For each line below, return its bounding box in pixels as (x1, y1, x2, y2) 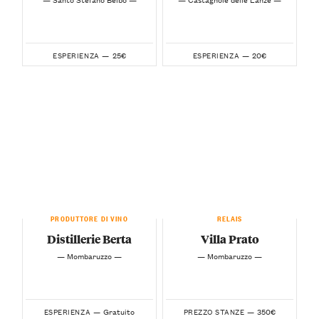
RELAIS (216, 211, 243, 224)
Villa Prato (200, 231, 259, 248)
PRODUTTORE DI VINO (51, 211, 128, 224)
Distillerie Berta (47, 231, 132, 248)
